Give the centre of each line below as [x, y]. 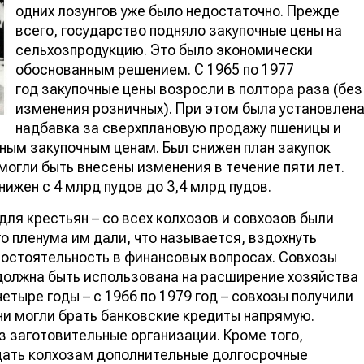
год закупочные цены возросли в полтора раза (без [189, 89]
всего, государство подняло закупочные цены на [179, 30]
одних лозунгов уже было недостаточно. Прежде [178, 11]
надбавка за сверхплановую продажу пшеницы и [178, 128]
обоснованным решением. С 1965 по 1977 [155, 69]
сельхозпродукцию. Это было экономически [164, 50]
